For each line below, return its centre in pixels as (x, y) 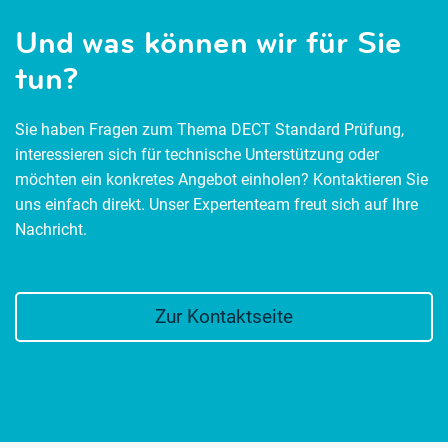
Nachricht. (51, 230)
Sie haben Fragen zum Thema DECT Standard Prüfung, (209, 130)
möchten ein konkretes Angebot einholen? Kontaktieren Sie (221, 180)
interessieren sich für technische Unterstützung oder (197, 155)
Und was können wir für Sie (208, 43)
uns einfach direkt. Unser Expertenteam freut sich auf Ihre (216, 205)
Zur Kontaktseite (224, 317)
